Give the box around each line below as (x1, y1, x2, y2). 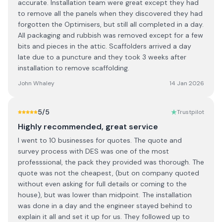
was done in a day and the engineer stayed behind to (18, 201, 192, 210)
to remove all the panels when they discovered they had (18, 9, 203, 18)
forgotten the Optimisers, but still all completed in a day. (18, 20, 204, 29)
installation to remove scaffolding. (18, 63, 129, 72)
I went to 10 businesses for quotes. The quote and (18, 136, 182, 145)
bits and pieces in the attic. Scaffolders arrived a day (18, 42, 191, 51)
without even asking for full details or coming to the (18, 179, 187, 188)
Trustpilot (177, 108, 204, 116)
